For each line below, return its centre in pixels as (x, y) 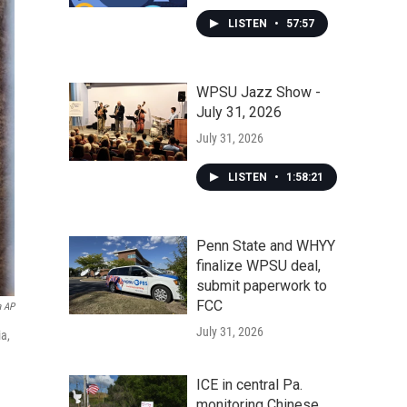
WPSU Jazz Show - (258, 92)
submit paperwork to (262, 286)
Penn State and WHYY (266, 246)
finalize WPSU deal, (258, 266)
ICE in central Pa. (249, 385)
